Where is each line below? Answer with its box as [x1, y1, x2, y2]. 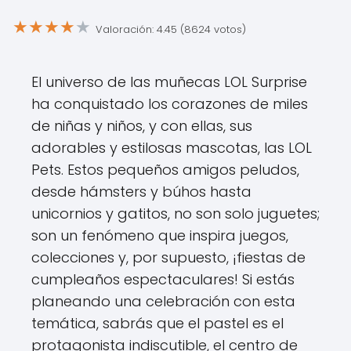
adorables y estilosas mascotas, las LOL [31, 138, 312, 157]
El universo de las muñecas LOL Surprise [31, 72, 307, 92]
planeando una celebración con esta [31, 291, 295, 311]
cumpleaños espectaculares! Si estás [31, 270, 295, 289]
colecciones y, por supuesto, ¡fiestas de [31, 248, 306, 267]
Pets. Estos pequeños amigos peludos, [31, 160, 299, 179]
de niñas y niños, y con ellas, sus [31, 116, 252, 136]
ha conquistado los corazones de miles [31, 94, 308, 114]
